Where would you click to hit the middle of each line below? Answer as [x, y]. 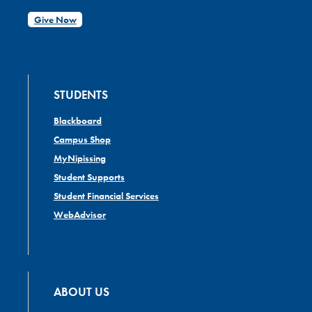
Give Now [55, 19]
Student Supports [89, 178]
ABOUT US [81, 291]
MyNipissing [79, 159]
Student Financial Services [106, 196]
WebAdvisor [79, 215]
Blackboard [77, 121]
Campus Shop [82, 140]
